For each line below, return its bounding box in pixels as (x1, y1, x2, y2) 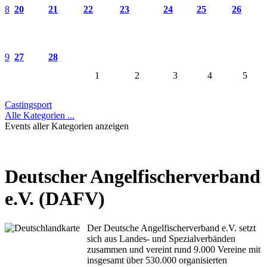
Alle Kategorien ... (5, 110, 74, 120)
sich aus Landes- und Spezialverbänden (87, 233, 235, 244)
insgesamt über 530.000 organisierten (87, 254, 227, 265)
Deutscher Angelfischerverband (5, 166, 260, 188)
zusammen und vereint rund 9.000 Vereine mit (87, 244, 260, 254)
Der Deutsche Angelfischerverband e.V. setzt (87, 222, 256, 233)
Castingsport (5, 99, 52, 110)
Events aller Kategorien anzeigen (5, 120, 129, 131)
